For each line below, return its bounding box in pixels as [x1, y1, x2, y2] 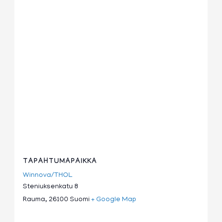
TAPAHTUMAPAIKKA [23, 158, 98, 166]
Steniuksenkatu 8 [23, 183, 79, 191]
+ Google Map [91, 196, 137, 204]
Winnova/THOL [23, 172, 73, 180]
